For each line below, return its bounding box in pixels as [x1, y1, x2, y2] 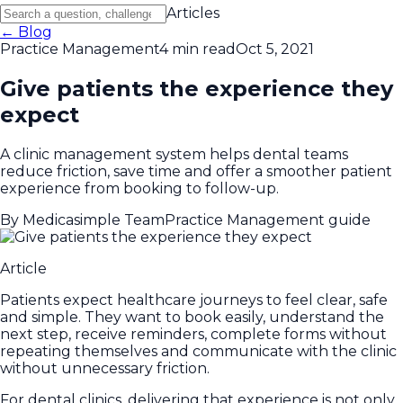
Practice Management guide [165, 210, 371, 228]
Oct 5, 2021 [236, 40, 314, 58]
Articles [166, 4, 219, 22]
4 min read [159, 40, 236, 58]
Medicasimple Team [22, 210, 165, 228]
